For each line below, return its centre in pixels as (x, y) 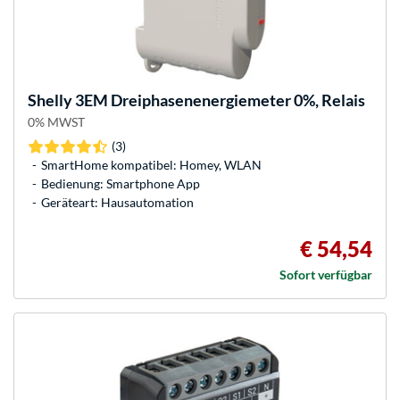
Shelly (50, 100)
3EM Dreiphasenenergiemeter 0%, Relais (219, 100)
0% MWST (56, 122)
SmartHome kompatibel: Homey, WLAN (151, 165)
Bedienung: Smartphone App (121, 184)
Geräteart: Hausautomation (117, 203)
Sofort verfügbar (326, 275)
